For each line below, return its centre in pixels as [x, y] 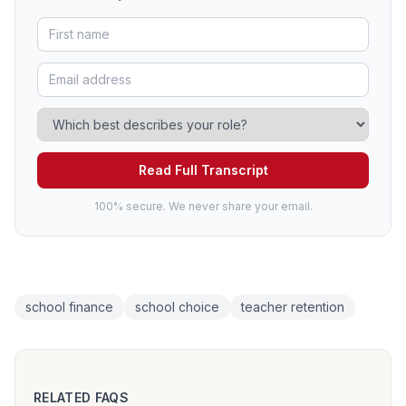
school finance [69, 307]
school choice [177, 307]
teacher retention [293, 307]
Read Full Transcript [203, 170]
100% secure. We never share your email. [203, 207]
